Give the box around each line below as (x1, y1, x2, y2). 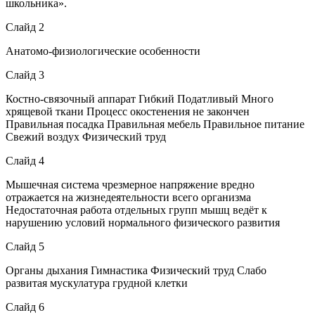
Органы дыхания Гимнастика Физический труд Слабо (6, 264, 266, 276)
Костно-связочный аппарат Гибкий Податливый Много (6, 92, 274, 105)
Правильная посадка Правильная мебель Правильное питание (6, 117, 304, 130)
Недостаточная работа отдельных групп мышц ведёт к (6, 203, 267, 216)
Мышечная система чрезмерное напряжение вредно (6, 178, 255, 191)
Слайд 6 (6, 300, 44, 313)
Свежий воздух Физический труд (6, 130, 166, 143)
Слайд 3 (6, 68, 44, 81)
